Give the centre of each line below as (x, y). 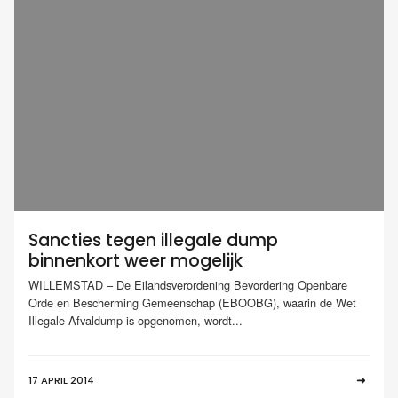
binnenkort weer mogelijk (135, 260)
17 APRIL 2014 (61, 381)
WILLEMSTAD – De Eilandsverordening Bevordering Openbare (188, 285)
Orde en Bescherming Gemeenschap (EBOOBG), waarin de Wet (192, 303)
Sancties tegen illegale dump (153, 240)
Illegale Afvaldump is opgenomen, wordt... (135, 321)
